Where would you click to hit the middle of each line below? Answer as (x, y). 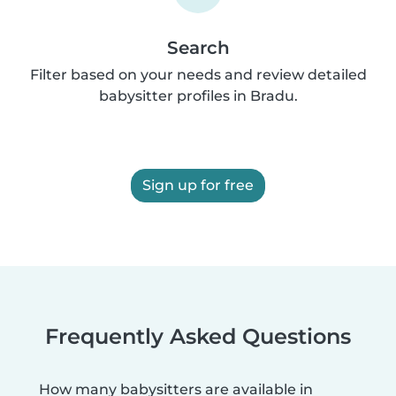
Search (198, 47)
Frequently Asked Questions (198, 336)
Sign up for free (198, 185)
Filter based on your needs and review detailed (198, 74)
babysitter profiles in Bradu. (198, 95)
